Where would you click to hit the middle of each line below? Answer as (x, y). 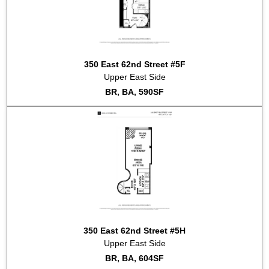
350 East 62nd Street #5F (134, 64)
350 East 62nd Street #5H (134, 231)
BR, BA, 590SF (134, 92)
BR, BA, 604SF (134, 258)
